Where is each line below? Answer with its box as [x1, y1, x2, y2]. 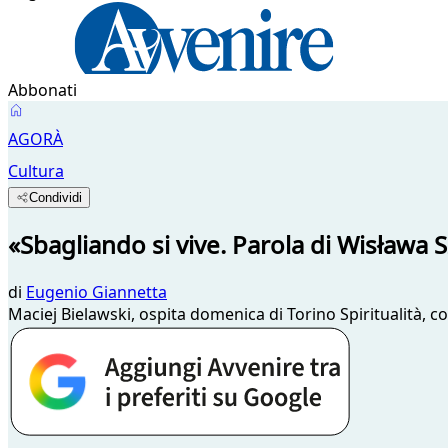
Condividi [29, 190, 83, 205]
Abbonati [8, 79, 77, 101]
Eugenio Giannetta [26, 280, 167, 303]
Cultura [8, 160, 64, 182]
